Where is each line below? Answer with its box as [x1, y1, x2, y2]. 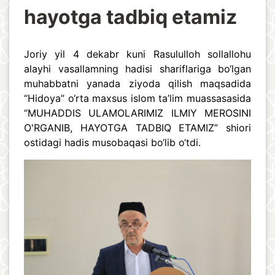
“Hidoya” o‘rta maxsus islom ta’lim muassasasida [24, 92, 251, 105]
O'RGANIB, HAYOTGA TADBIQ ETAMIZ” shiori [24, 122, 251, 134]
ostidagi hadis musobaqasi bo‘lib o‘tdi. [24, 136, 201, 149]
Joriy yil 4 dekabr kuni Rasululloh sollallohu [24, 48, 251, 61]
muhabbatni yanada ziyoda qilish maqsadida [24, 77, 251, 90]
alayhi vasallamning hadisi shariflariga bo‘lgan [24, 63, 251, 76]
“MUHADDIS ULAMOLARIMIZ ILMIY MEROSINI [24, 107, 251, 120]
